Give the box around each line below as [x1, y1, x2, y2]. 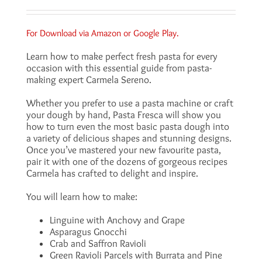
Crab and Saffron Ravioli [49, 237, 146, 249]
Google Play [133, 27, 177, 39]
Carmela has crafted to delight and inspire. [26, 167, 198, 179]
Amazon [91, 27, 121, 39]
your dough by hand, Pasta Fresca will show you [26, 108, 221, 120]
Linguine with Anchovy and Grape [49, 213, 185, 226]
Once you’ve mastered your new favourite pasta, [26, 143, 221, 156]
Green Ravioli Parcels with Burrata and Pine [49, 249, 222, 261]
